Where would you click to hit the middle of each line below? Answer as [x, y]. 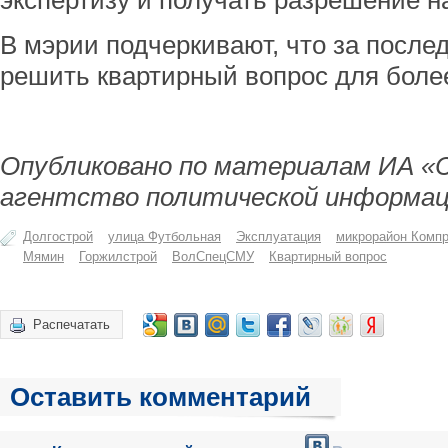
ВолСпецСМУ [213, 256]
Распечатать [71, 324]
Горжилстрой [118, 256]
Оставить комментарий [160, 397]
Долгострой [58, 236]
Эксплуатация [278, 236]
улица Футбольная [164, 236]
